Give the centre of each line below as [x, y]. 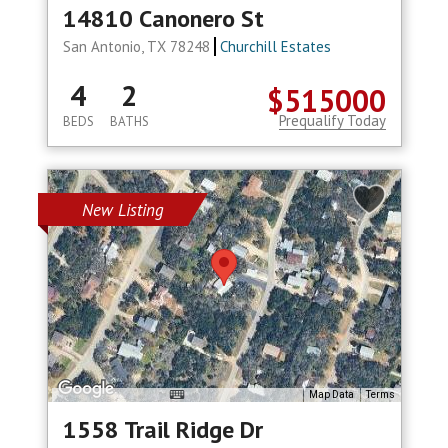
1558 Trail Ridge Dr [162, 430]
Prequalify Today [332, 121]
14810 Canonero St [163, 19]
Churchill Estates [276, 47]
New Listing [122, 210]
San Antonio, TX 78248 [138, 47]
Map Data [331, 395]
